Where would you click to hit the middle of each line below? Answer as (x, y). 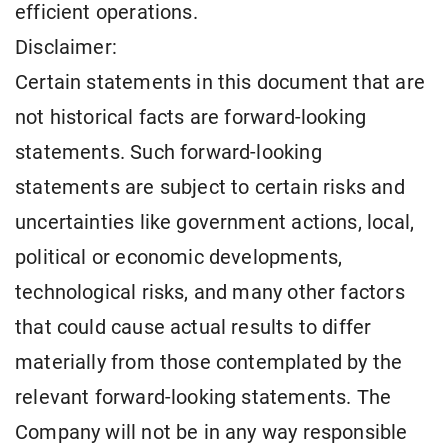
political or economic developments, (179, 258)
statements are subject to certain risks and (210, 188)
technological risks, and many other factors (210, 293)
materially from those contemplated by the (209, 363)
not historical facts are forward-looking (191, 118)
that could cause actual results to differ (193, 328)
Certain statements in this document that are (220, 83)
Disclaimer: (66, 48)
